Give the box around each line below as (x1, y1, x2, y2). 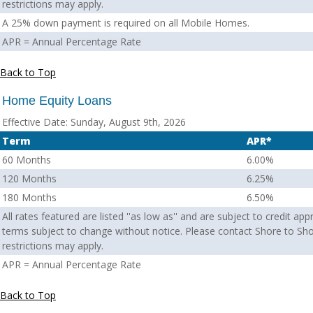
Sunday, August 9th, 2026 (68, 115, 186, 129)
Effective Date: (2, 115, 68, 129)
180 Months (2, 191, 57, 204)
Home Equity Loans (2, 94, 112, 108)
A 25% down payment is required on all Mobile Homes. (2, 16, 249, 29)
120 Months (2, 172, 57, 185)
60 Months (2, 153, 51, 166)
